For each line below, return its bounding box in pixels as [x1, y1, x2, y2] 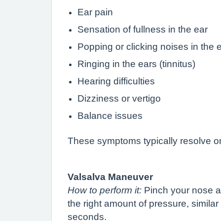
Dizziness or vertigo [77, 93, 161, 103]
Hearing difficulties [77, 76, 155, 86]
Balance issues [77, 110, 143, 120]
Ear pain [77, 7, 113, 17]
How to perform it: [68, 185, 142, 195]
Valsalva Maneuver [68, 172, 153, 182]
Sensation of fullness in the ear [77, 24, 208, 34]
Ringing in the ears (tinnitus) [77, 59, 195, 69]
